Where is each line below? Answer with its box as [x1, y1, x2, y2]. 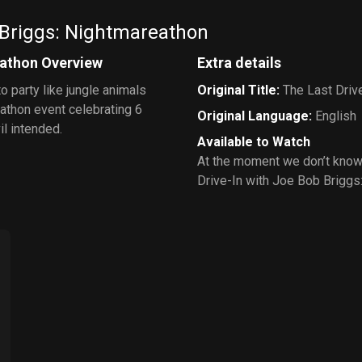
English [315, 107, 356, 124]
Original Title [197, 82, 276, 98]
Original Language [197, 107, 309, 124]
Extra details [197, 53, 281, 71]
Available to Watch [197, 133, 310, 149]
